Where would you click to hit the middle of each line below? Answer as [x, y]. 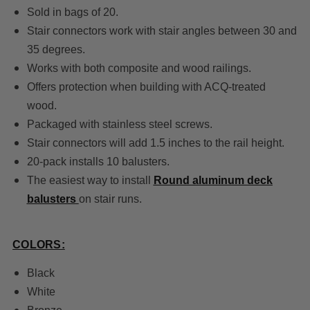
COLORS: [39, 245]
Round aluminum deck [213, 181]
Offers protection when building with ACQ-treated [146, 87]
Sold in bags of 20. [72, 12]
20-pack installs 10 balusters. [98, 162]
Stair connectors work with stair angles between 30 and [162, 31]
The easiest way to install [90, 181]
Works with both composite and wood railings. [139, 69]
